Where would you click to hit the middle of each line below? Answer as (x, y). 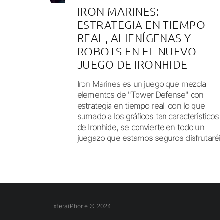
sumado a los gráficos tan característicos (148, 116)
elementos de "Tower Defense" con (140, 95)
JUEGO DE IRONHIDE (132, 64)
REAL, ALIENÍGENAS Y (134, 38)
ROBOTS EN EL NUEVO (137, 51)
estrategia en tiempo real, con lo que (141, 105)
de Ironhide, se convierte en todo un (141, 127)
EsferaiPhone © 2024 (81, 206)
